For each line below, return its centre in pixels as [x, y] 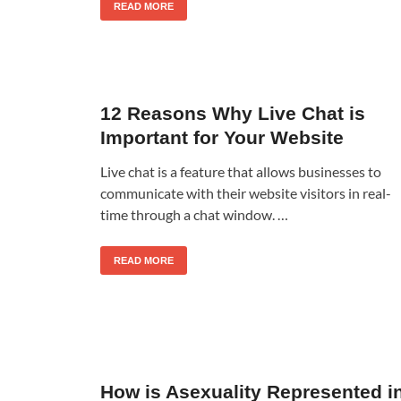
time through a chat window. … [194, 214]
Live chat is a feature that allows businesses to [241, 171]
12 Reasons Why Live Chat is [233, 113]
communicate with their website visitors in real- [246, 192]
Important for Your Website [222, 137]
